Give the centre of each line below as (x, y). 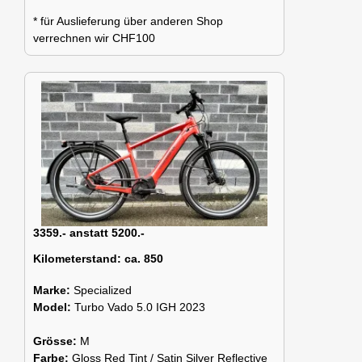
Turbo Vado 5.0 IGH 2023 (140, 307)
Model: (54, 307)
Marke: (53, 290)
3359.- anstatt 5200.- (89, 232)
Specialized (103, 290)
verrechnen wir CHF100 (94, 38)
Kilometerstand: (77, 258)
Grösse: (57, 341)
